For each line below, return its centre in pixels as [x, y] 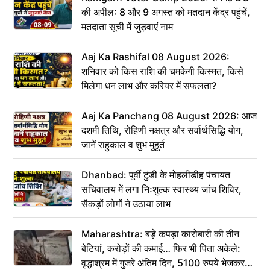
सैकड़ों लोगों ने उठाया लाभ [126, 204]
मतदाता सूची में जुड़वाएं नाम [127, 27]
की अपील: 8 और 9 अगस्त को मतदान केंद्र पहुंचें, [166, 12]
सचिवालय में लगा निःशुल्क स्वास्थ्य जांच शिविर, [162, 190]
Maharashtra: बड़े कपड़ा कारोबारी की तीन [160, 234]
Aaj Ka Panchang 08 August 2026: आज [169, 116]
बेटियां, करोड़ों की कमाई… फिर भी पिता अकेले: [161, 249]
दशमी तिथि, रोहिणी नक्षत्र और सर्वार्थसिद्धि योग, [162, 130]
